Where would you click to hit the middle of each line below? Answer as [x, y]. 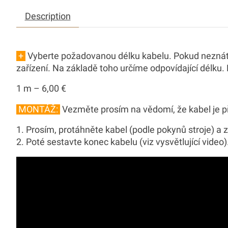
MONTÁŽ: [38, 109]
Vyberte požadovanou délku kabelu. [98, 56]
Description [48, 16]
